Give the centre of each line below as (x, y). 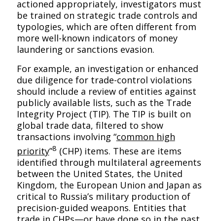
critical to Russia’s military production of (103, 196)
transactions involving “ (66, 136)
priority (33, 151)
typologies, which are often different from (106, 27)
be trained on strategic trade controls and (107, 16)
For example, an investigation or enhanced (107, 68)
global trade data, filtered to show (90, 125)
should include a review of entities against (106, 91)
